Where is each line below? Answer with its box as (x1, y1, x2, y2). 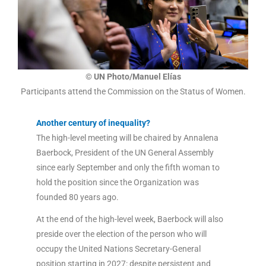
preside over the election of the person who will (36, 229, 207, 239)
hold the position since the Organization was (36, 177, 199, 187)
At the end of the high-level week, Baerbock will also (36, 214, 223, 224)
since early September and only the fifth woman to (36, 162, 220, 172)
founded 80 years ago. (36, 192, 121, 202)
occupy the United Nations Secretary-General (36, 244, 201, 254)
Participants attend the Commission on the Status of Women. (20, 87, 246, 97)
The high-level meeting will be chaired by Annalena (36, 132, 218, 142)
